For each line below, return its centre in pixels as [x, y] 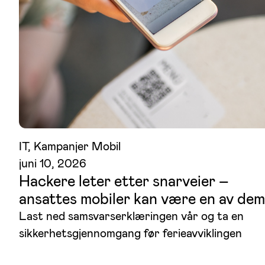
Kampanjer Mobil [77, 146]
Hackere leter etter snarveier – [124, 181]
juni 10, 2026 [53, 164]
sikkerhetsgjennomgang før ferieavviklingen [130, 233]
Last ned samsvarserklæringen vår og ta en [131, 216]
